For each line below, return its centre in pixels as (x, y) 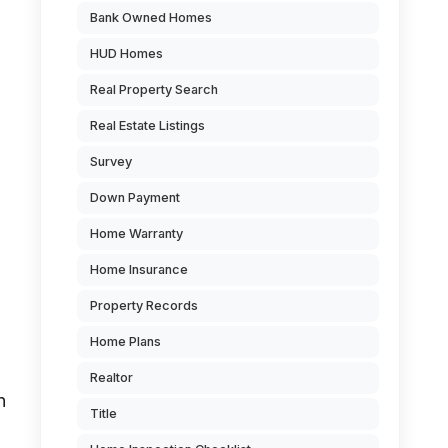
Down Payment (135, 197)
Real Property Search (154, 89)
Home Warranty (136, 233)
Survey (111, 161)
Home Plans (125, 341)
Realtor (111, 377)
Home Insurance (139, 269)
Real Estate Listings (147, 125)
